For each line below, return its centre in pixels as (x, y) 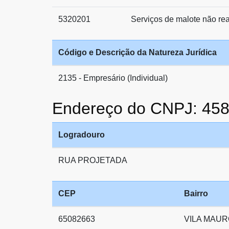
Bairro (196, 193)
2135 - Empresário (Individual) (113, 78)
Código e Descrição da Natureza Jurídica (138, 52)
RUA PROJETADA (93, 160)
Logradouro (82, 135)
